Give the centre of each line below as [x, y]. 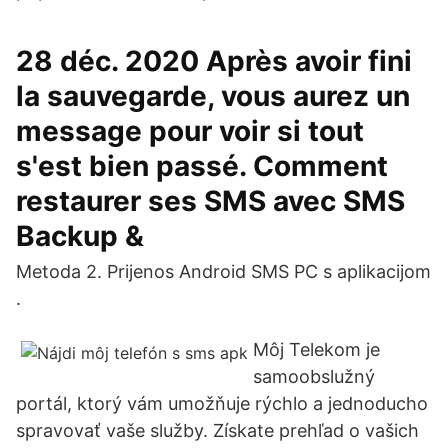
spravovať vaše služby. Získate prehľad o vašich [217, 430]
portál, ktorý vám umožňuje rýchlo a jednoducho [222, 403]
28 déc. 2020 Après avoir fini [214, 61]
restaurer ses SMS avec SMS [210, 201]
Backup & [83, 236]
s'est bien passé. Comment [202, 166]
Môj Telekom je [316, 349]
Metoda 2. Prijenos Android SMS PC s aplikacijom [223, 271]
